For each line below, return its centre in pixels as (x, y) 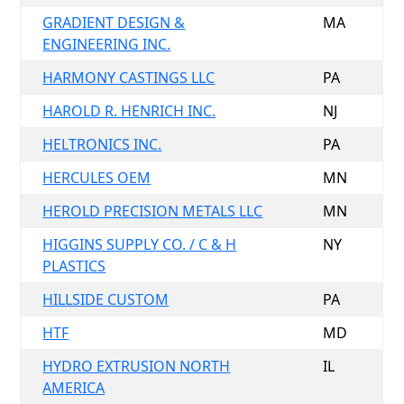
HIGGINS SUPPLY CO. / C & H (140, 244)
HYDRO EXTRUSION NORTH (137, 366)
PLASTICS (74, 266)
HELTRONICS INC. (102, 144)
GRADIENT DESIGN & (114, 23)
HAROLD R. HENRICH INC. (129, 111)
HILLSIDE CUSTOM (106, 299)
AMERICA (74, 388)
